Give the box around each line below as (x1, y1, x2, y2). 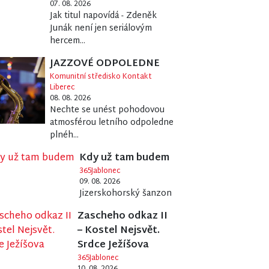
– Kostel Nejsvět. (77, 222, 160, 240)
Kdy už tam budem (79, 149, 170, 167)
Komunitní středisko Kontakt (50, 70, 153, 83)
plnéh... (50, 127, 79, 143)
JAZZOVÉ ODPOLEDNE (50, 55, 160, 73)
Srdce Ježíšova (77, 236, 149, 254)
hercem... (50, 33, 86, 49)
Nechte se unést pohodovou (50, 102, 165, 118)
